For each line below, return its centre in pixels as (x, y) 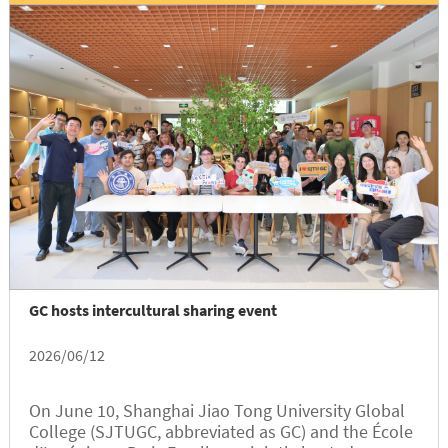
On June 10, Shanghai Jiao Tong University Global (216, 411)
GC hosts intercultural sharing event (152, 310)
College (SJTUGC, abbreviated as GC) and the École (220, 432)
